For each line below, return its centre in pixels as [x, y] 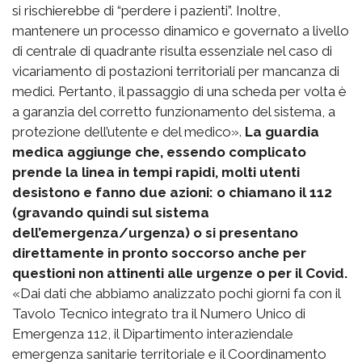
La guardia [282, 132]
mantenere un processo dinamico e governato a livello [181, 31]
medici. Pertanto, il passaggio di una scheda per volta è [179, 92]
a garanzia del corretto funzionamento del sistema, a [174, 112]
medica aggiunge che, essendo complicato [159, 152]
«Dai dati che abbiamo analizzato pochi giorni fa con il [176, 294]
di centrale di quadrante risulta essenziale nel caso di [172, 51]
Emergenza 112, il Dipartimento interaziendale [153, 334]
